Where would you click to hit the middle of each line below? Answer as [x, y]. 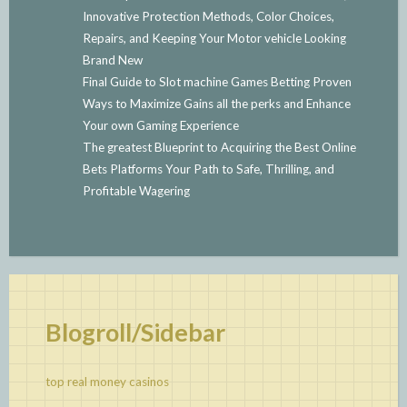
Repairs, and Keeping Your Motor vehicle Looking [214, 38]
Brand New [112, 60]
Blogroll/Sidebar [135, 333]
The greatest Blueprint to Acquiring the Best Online [219, 147]
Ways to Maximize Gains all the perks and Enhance [216, 103]
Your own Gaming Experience [160, 125]
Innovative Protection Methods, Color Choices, [208, 16]
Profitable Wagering [136, 190]
